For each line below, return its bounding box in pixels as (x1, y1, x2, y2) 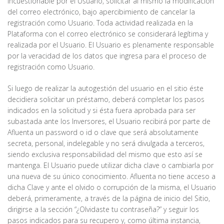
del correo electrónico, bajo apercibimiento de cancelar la (7, 7, 195, 17)
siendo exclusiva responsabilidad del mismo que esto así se (7, 149, 202, 159)
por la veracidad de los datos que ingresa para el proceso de (7, 51, 206, 61)
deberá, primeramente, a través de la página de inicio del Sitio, (7, 193, 210, 203)
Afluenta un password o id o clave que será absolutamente (7, 127, 198, 137)
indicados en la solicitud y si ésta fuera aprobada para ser (7, 105, 195, 115)
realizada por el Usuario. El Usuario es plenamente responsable (7, 40, 214, 50)
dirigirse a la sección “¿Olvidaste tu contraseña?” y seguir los (7, 204, 199, 214)
